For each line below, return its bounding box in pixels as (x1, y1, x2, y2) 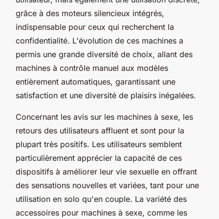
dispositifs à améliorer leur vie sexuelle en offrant (16, 166, 197, 176)
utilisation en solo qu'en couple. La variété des (16, 194, 187, 204)
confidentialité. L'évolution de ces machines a (16, 35, 183, 45)
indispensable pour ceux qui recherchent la (16, 22, 174, 32)
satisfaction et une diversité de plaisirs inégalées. (16, 90, 196, 100)
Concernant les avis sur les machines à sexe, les (16, 111, 193, 122)
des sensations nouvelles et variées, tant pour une (16, 180, 199, 190)
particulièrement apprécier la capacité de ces (16, 153, 182, 163)
